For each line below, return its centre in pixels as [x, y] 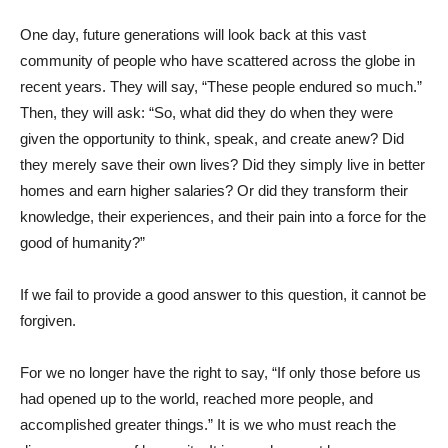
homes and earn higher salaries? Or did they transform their [214, 191]
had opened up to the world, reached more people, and [196, 399]
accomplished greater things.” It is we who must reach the [208, 425]
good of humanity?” [82, 243]
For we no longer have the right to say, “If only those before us [220, 373]
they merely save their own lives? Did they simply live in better [222, 165]
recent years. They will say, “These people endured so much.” [221, 87]
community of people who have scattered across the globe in [217, 61]
